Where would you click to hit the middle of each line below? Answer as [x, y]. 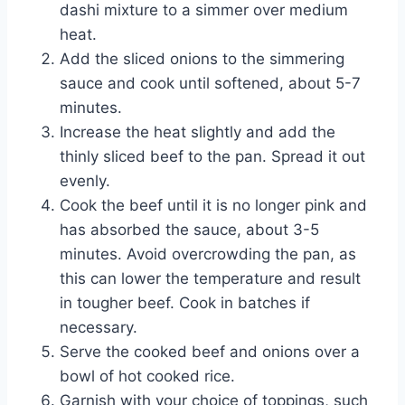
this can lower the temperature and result [210, 278]
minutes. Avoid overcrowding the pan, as [208, 254]
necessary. [99, 327]
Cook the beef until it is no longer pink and [213, 205]
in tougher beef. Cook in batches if [185, 302]
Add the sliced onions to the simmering [202, 58]
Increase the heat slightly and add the [198, 132]
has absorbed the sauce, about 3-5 [189, 229]
